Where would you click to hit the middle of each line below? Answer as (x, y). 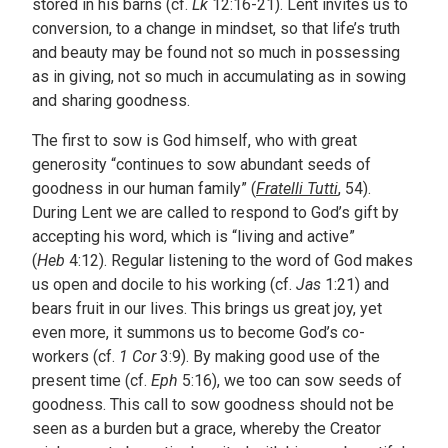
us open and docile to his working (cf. (164, 285)
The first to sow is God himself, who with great (194, 141)
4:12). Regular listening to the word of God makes (239, 261)
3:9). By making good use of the (268, 357)
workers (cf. (75, 357)
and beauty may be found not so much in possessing (216, 53)
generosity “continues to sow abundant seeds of (201, 165)
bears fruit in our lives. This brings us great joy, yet (207, 309)
